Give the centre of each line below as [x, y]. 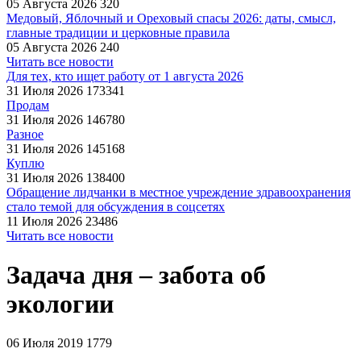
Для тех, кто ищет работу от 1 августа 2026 [125, 76]
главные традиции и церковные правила [118, 33]
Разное [25, 134]
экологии [60, 304]
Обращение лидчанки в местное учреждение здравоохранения [178, 192]
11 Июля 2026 [44, 221]
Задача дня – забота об [136, 275]
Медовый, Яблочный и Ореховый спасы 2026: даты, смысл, [171, 18]
